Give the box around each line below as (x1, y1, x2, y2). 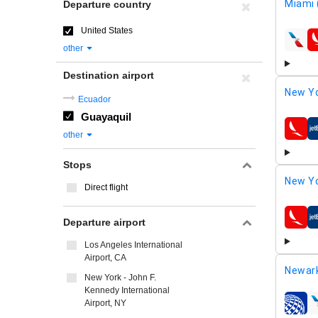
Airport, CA (84, 253, 126, 263)
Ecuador (78, 94, 111, 104)
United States (81, 26, 133, 35)
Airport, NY (84, 298, 126, 308)
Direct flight (84, 182, 128, 192)
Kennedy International (84, 285, 170, 295)
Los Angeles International (84, 240, 182, 250)
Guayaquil (81, 111, 131, 123)
